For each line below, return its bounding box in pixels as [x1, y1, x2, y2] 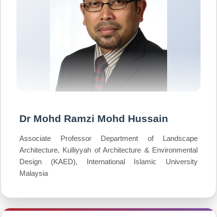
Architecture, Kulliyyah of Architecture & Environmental [19, 146, 198, 154]
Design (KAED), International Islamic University [19, 157, 198, 166]
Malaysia [19, 169, 48, 177]
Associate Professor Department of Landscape [19, 134, 198, 142]
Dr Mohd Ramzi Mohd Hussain [19, 113, 168, 124]
